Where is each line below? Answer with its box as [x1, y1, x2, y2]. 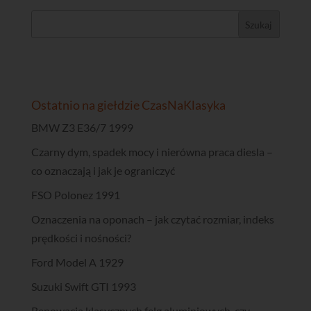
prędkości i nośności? [31, 231, 131, 245]
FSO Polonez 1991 [31, 188, 120, 202]
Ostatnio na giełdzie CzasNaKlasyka [31, 97, 226, 113]
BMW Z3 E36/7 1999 [31, 121, 133, 135]
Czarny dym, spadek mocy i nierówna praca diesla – [31, 145, 273, 159]
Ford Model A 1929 [31, 255, 124, 269]
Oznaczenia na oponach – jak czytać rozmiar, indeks [31, 212, 274, 226]
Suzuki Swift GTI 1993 [31, 280, 136, 294]
